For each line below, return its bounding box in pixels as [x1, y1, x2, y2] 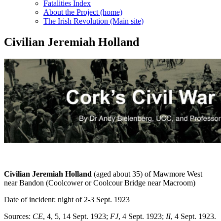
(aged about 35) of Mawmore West [92, 170, 202, 179]
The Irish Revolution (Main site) [43, 17, 144, 26]
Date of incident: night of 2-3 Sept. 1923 [4, 195, 130, 204]
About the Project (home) [43, 8, 122, 17]
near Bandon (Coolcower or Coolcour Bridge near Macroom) [4, 179, 195, 187]
